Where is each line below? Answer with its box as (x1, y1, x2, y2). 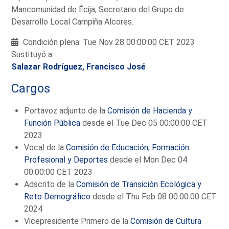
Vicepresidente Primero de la (24, 216, 131, 226)
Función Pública (24, 118, 81, 128)
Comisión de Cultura (130, 216, 202, 226)
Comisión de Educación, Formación (66, 142, 190, 152)
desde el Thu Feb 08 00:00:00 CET (90, 191, 217, 201)
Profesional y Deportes (24, 154, 108, 165)
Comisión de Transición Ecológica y (76, 179, 202, 189)
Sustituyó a (11, 50, 53, 60)
